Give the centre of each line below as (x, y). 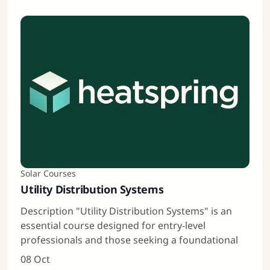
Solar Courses (49, 173)
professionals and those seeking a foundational (130, 240)
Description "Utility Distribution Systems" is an (127, 211)
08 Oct (36, 259)
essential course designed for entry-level (113, 225)
